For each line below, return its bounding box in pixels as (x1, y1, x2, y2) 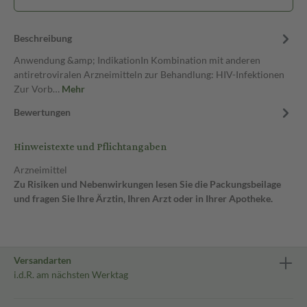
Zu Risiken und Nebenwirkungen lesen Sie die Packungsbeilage (14, 178, 281, 190)
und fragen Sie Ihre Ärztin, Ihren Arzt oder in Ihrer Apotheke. (14, 193, 273, 204)
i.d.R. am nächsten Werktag (14, 269, 128, 280)
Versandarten (14, 254, 71, 266)
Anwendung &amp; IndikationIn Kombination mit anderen (14, 54, 260, 66)
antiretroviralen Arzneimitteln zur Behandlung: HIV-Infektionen (14, 69, 284, 80)
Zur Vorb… (14, 83, 62, 95)
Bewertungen (14, 106, 71, 118)
